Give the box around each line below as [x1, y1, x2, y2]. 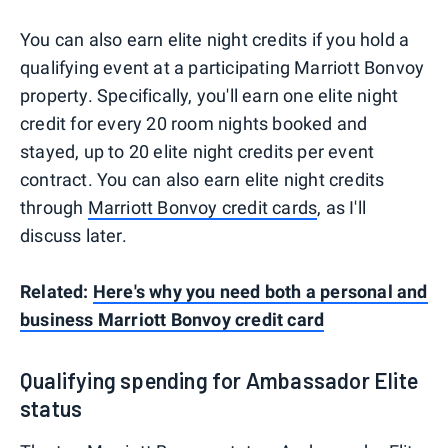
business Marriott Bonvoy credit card [20, 309, 325, 331]
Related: [20, 281, 93, 303]
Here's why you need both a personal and [92, 281, 428, 303]
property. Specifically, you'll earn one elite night [20, 85, 399, 107]
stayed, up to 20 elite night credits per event [20, 141, 375, 163]
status [20, 395, 83, 422]
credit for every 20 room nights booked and [20, 113, 368, 135]
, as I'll [317, 197, 367, 219]
